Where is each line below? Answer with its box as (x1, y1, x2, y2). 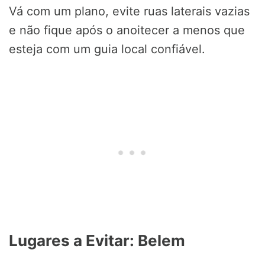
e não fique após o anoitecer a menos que (9, 23, 245, 38)
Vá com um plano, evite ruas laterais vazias (9, 4, 250, 19)
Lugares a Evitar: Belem (9, 231, 185, 250)
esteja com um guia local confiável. (9, 42, 205, 57)
